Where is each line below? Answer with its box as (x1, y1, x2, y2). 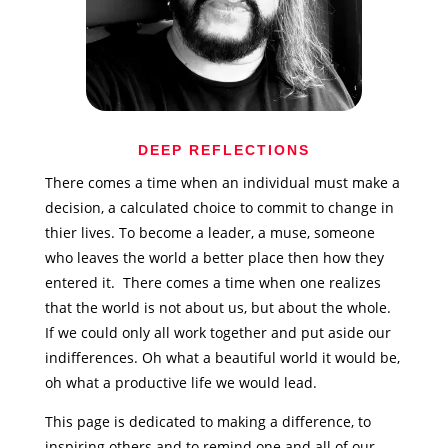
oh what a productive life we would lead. (44, 372, 321, 392)
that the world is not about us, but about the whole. (44, 297, 395, 317)
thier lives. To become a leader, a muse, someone (44, 222, 375, 242)
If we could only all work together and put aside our (44, 322, 391, 342)
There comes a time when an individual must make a (44, 172, 400, 192)
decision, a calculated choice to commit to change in (44, 197, 394, 217)
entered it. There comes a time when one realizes (44, 272, 381, 292)
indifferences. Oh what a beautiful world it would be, (44, 347, 400, 367)
